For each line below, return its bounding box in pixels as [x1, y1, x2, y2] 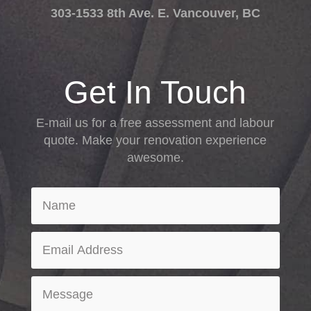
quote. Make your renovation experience [44, 133, 267, 148]
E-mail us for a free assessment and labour [36, 116, 275, 131]
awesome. [126, 151, 184, 165]
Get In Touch [64, 74, 247, 111]
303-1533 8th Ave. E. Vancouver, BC [50, 6, 260, 21]
